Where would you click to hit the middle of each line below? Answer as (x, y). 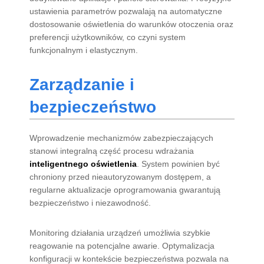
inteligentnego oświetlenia (83, 164)
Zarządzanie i (82, 84)
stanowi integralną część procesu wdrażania (112, 151)
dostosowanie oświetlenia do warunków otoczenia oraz (132, 24)
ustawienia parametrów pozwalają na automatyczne (126, 11)
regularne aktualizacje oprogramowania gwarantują (125, 189)
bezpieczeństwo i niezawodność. (90, 202)
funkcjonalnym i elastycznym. (84, 50)
